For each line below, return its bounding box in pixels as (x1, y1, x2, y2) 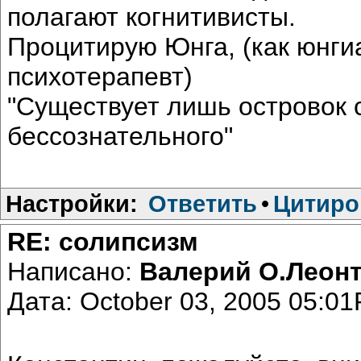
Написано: (7, 256, 139, 286)
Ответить (148, 189, 257, 217)
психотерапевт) (7, 61, 193, 91)
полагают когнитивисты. (7, 2, 296, 31)
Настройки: (6, 189, 138, 217)
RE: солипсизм (7, 226, 198, 256)
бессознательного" (7, 121, 233, 151)
